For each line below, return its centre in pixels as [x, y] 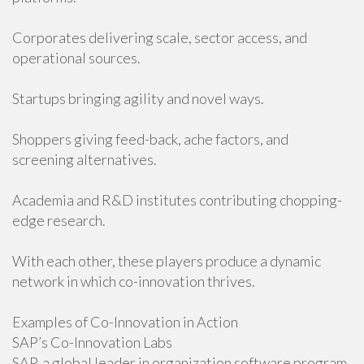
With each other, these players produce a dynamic [167, 261]
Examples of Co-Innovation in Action [125, 322]
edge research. [59, 220]
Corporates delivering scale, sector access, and [160, 37]
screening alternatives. [84, 159]
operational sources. [76, 58]
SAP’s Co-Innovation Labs [92, 342]
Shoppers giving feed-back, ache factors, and [150, 139]
